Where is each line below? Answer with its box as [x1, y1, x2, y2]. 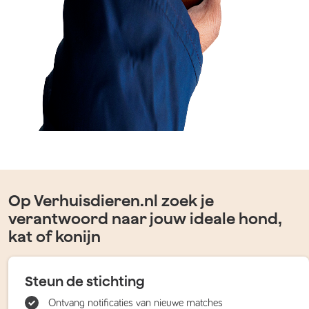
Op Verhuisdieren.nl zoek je [8, 192, 214, 210]
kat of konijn [8, 228, 101, 246]
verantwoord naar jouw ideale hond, [8, 210, 282, 228]
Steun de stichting [25, 273, 145, 289]
